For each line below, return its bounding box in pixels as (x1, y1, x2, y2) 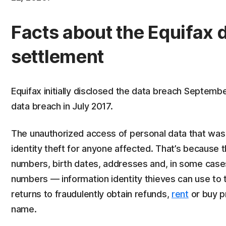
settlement (11, 45, 104, 68)
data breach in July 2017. (11, 101, 113, 111)
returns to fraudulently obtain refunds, (11, 189, 172, 199)
